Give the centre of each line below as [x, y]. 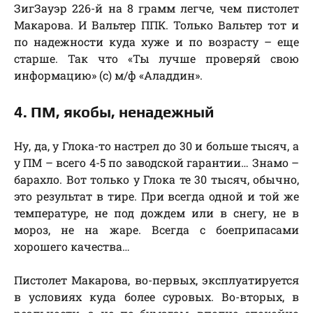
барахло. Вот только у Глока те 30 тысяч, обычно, [156, 180]
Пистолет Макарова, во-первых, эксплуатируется [156, 280]
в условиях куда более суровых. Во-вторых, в [156, 297]
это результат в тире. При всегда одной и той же [156, 196]
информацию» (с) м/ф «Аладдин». [108, 75]
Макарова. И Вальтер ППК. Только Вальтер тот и [156, 25]
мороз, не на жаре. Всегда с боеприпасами [156, 230]
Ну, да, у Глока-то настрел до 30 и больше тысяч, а [156, 146]
